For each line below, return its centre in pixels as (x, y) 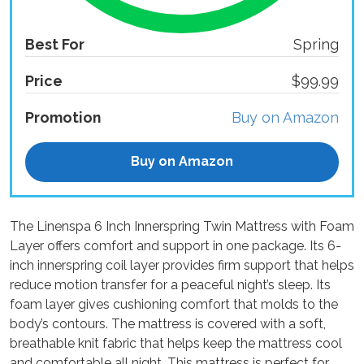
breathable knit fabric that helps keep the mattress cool (176, 344)
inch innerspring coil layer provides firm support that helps (182, 266)
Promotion (63, 117)
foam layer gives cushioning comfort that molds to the (174, 305)
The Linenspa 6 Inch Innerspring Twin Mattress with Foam (182, 227)
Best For (55, 44)
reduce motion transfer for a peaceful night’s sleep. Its (170, 285)
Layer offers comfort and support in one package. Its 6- (175, 246)
